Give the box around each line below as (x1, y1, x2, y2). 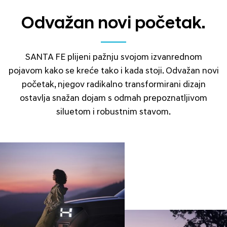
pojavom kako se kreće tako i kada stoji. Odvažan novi (8, 66, 219, 77)
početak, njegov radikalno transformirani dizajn (21, 80, 206, 90)
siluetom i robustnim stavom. (56, 107, 171, 118)
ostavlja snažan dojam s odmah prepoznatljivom (20, 94, 207, 104)
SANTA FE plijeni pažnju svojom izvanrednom (25, 53, 202, 63)
